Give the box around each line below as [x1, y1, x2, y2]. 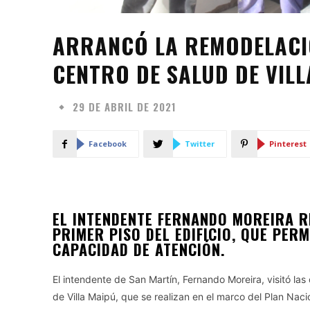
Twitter [185, 138, 215, 149]
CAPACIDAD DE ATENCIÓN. [53, 238, 230, 260]
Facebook [89, 138, 127, 149]
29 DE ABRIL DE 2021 [73, 99, 176, 115]
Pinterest [269, 138, 307, 149]
